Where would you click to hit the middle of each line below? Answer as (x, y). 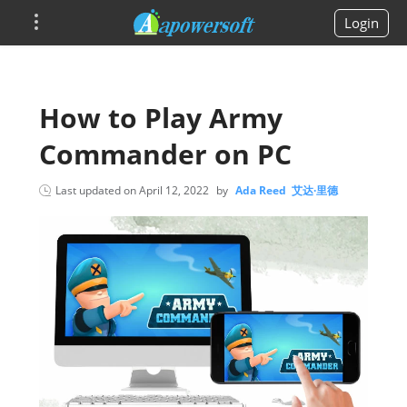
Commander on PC (165, 154)
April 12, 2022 (174, 190)
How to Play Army (160, 118)
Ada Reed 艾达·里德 (286, 190)
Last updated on (97, 190)
